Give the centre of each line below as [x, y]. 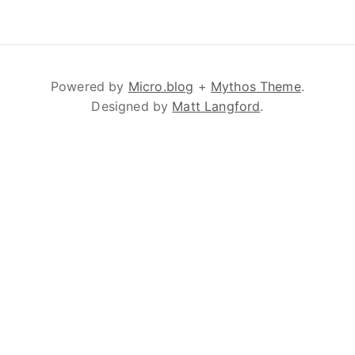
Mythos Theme [256, 86]
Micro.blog [161, 86]
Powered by [90, 86]
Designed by [132, 106]
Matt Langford [216, 106]
